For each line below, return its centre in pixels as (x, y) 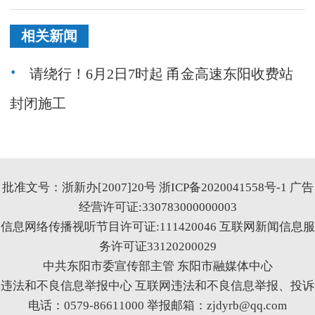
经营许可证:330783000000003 (157, 207)
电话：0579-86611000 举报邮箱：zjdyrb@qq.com (157, 306)
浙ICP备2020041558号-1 (223, 188)
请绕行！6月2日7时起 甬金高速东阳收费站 (161, 75)
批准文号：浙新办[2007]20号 (80, 188)
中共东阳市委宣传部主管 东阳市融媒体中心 (157, 266)
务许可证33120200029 (157, 247)
